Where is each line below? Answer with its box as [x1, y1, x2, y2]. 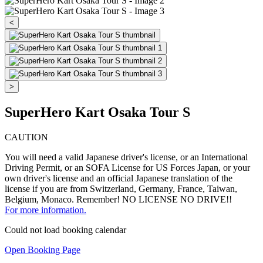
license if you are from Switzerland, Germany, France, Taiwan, [5, 184, 237, 194]
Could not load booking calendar [5, 225, 126, 235]
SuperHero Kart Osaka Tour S [5, 104, 190, 120]
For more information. [5, 205, 86, 215]
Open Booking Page [5, 245, 80, 255]
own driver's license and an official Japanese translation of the [5, 173, 232, 184]
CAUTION [5, 132, 48, 143]
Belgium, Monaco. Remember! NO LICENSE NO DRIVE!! [5, 194, 232, 205]
